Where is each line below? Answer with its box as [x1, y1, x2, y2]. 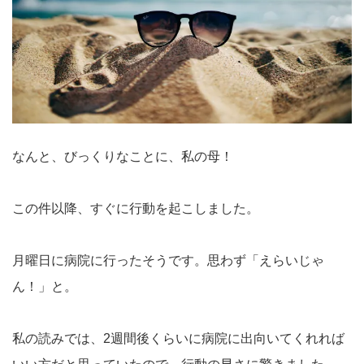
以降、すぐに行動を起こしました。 [51, 201, 259, 216]
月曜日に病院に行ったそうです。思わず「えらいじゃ [12, 253, 324, 268]
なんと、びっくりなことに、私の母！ [12, 149, 233, 164]
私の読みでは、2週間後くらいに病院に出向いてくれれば [12, 331, 344, 346]
